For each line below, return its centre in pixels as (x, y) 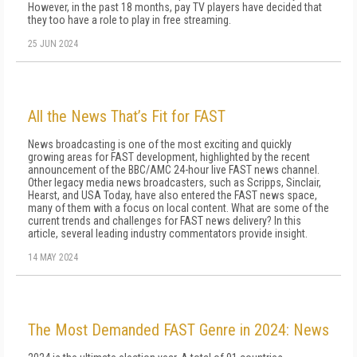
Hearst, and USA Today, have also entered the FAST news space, (173, 195)
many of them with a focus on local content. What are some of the (178, 208)
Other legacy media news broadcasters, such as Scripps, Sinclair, (175, 182)
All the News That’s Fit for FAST (127, 116)
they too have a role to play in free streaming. (129, 20)
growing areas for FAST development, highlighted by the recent (169, 157)
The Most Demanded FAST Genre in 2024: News (178, 330)
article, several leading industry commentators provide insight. (168, 233)
